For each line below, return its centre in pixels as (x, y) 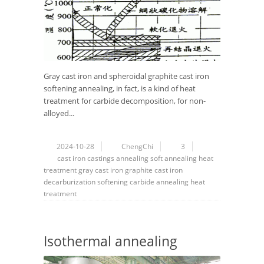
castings (101, 159)
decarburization (70, 182)
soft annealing (174, 159)
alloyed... (59, 113)
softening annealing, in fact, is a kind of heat (120, 89)
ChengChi (137, 147)
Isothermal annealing (110, 241)
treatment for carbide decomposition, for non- (125, 101)
